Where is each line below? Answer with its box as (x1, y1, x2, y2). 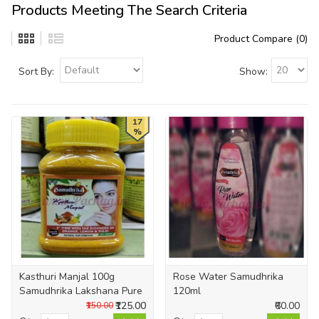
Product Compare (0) (214, 31, 308, 46)
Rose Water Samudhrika (173, 269, 283, 283)
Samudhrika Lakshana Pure (19, 283, 142, 298)
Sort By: (19, 64, 54, 78)
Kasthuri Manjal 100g (19, 269, 115, 283)
